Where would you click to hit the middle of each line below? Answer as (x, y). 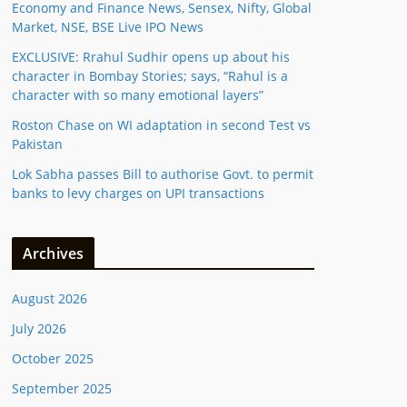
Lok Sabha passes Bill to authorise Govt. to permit (163, 174)
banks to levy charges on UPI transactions (138, 193)
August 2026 (50, 298)
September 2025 (62, 388)
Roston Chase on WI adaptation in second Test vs (161, 125)
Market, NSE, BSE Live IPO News (108, 27)
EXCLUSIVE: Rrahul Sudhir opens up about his (151, 57)
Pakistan (37, 144)
